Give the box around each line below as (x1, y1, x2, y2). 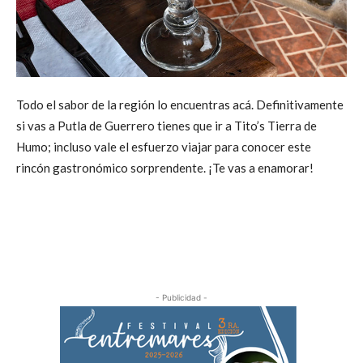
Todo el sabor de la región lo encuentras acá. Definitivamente (16, 96, 344, 112)
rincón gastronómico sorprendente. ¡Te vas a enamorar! (16, 160, 314, 175)
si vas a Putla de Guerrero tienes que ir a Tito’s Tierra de (16, 117, 317, 133)
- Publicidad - (156, 292, 207, 302)
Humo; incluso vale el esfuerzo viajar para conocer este (16, 139, 311, 154)
